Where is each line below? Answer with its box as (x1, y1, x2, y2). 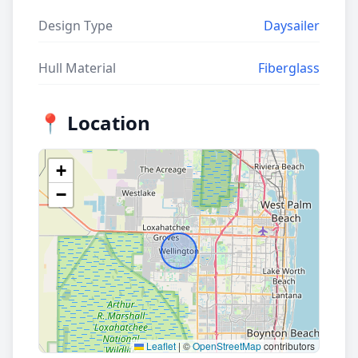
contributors (261, 338, 315, 352)
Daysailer (264, 16, 320, 34)
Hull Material (38, 58, 116, 77)
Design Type (38, 16, 113, 34)
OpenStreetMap (193, 338, 261, 352)
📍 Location (38, 109, 150, 136)
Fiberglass (258, 58, 320, 77)
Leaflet (144, 338, 176, 352)
